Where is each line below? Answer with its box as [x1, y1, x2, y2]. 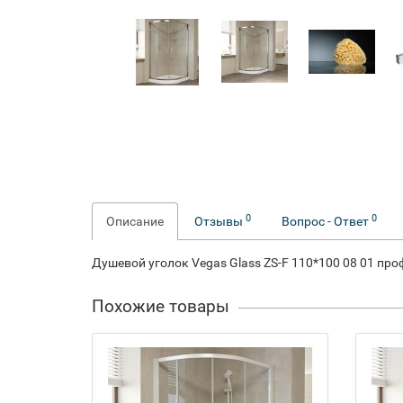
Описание [106, 214, 164, 228]
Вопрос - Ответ [282, 214, 372, 228]
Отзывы [194, 214, 246, 228]
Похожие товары [92, 296, 229, 317]
